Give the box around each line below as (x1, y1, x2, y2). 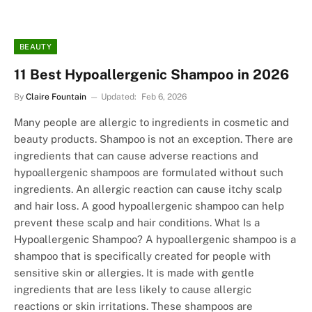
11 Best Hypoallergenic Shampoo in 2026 (14, 66, 289, 84)
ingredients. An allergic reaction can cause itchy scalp (14, 183, 282, 196)
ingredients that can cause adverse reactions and (14, 150, 258, 162)
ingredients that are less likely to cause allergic (14, 283, 251, 296)
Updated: (101, 92, 136, 102)
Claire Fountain (26, 92, 86, 102)
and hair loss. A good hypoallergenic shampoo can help (14, 200, 284, 212)
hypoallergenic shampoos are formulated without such (14, 166, 283, 179)
